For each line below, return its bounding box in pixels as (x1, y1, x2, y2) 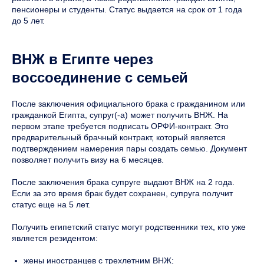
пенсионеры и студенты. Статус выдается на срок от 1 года (12, 4, 242, 14)
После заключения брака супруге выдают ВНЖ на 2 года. (12, 177, 235, 187)
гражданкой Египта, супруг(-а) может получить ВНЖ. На (12, 110, 228, 120)
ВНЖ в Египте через (12, 51, 153, 67)
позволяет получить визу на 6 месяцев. (12, 154, 164, 164)
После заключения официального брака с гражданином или (12, 98, 245, 108)
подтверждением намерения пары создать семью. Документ (12, 143, 247, 153)
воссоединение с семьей (12, 69, 188, 85)
